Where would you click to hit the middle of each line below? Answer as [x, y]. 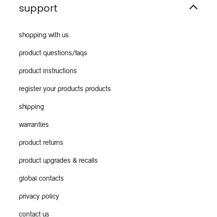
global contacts [41, 179]
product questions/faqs [53, 54]
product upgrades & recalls [58, 161]
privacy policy [39, 197]
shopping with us [44, 36]
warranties [34, 125]
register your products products [65, 89]
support [38, 8]
